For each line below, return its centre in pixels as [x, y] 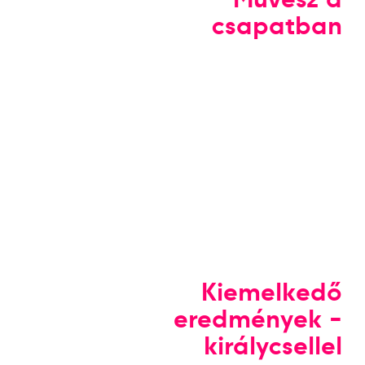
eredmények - [258, 319]
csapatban [277, 26]
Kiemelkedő [272, 292]
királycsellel [273, 346]
